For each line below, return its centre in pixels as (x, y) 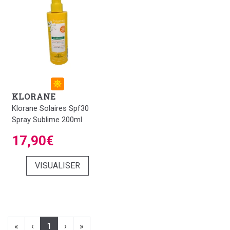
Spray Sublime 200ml (47, 120)
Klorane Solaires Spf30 (50, 108)
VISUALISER (57, 166)
